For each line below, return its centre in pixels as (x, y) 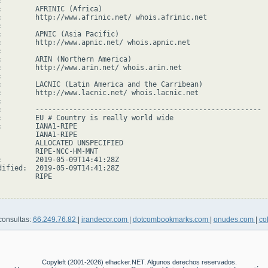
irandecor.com (105, 220)
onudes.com (234, 220)
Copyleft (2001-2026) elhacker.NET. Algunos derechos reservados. (139, 262)
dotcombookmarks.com (171, 220)
